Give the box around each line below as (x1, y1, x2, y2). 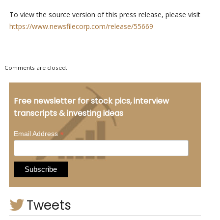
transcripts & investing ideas (13, 107, 123, 119)
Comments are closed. (4, 63, 67, 71)
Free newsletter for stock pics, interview (13, 95, 169, 107)
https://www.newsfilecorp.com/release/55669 (9, 21, 153, 31)
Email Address (13, 129, 60, 137)
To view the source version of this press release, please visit (9, 9, 200, 19)
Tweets (26, 196, 71, 214)
